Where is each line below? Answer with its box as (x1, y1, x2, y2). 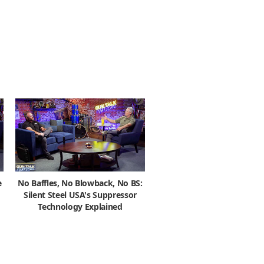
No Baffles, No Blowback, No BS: (18, 177, 143, 189)
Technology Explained (38, 200, 123, 212)
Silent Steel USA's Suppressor (24, 189, 137, 200)
